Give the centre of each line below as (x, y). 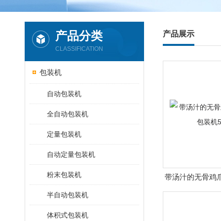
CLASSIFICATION (79, 49)
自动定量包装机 (71, 154)
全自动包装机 (68, 114)
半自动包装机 (68, 195)
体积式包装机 (68, 215)
